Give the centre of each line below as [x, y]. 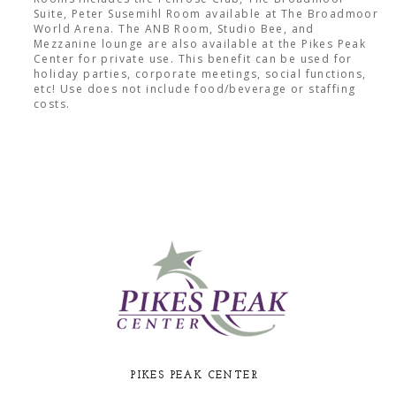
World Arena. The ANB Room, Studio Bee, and [174, 29]
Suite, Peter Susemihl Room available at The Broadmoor [206, 14]
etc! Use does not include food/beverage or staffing [194, 89]
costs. [52, 104]
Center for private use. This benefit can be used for [193, 59]
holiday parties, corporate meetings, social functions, [200, 74]
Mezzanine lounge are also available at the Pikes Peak [200, 44]
